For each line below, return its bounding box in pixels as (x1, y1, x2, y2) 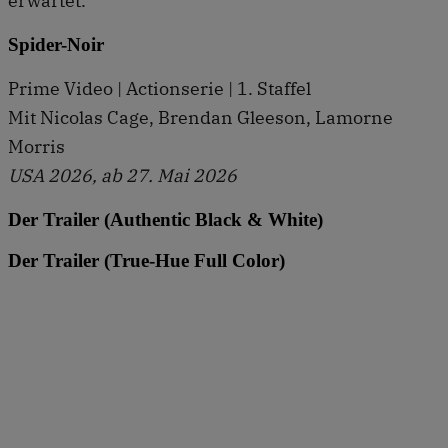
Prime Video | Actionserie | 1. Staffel (8, 77, 311, 101)
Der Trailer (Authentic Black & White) (8, 209, 323, 231)
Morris (8, 135, 65, 159)
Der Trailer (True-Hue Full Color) (8, 249, 285, 271)
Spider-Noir (8, 33, 104, 55)
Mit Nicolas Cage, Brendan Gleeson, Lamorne (8, 106, 393, 130)
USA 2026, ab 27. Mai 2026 (8, 164, 237, 188)
